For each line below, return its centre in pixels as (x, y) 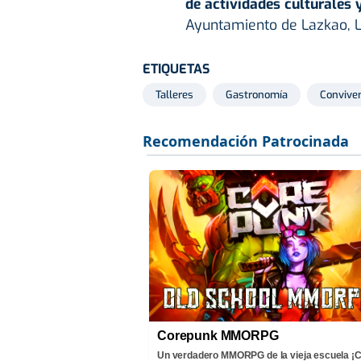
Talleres (174, 95)
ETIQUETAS (176, 69)
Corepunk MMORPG (218, 336)
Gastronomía (257, 95)
